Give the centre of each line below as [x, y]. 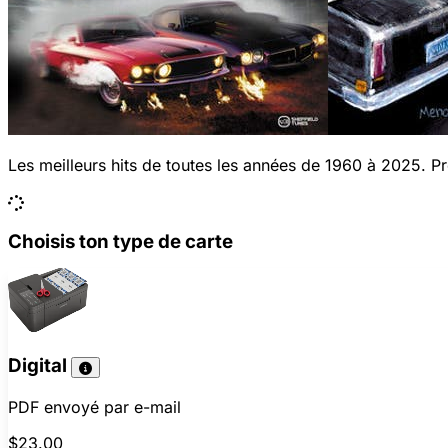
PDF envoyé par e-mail [94, 407]
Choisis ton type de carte [120, 241]
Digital [39, 366]
